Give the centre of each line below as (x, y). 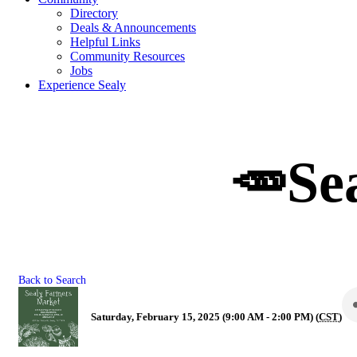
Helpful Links (105, 42)
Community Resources (127, 56)
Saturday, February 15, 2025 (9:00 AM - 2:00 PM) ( (205, 316)
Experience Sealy (82, 85)
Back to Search (52, 280)
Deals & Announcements (133, 27)
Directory (94, 13)
